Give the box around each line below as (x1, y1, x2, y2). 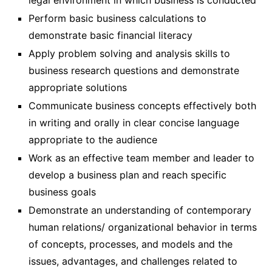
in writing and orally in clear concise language (29, 117, 239, 129)
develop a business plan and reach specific (29, 169, 226, 181)
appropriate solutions (29, 81, 127, 93)
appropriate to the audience (29, 134, 157, 146)
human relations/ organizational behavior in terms (29, 221, 257, 233)
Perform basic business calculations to (29, 12, 206, 24)
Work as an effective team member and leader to (29, 152, 254, 164)
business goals (29, 186, 96, 198)
